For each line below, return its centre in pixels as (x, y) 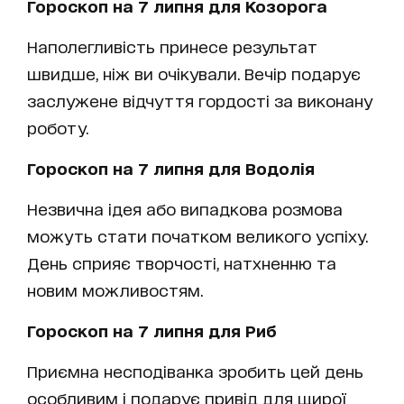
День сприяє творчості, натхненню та (182, 262)
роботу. (58, 127)
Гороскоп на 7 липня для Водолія (171, 167)
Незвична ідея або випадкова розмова (185, 208)
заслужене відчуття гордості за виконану (200, 100)
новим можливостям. (115, 289)
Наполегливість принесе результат (172, 46)
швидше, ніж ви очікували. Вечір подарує (194, 73)
